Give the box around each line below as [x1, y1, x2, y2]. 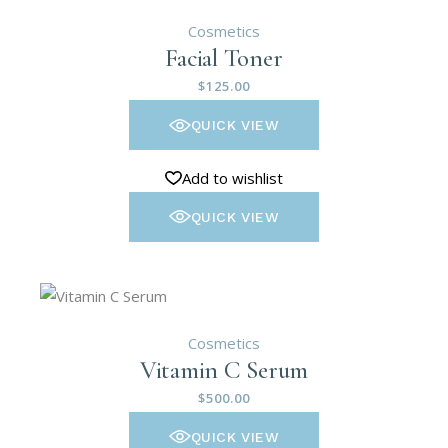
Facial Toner [165, 43, 283, 74]
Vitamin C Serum [139, 354, 309, 385]
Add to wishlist [181, 167, 283, 188]
